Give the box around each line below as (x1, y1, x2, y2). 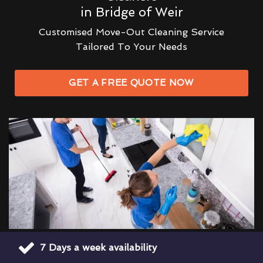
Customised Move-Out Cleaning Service (39, 26, 224, 38)
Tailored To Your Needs (76, 41, 187, 52)
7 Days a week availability (40, 241, 157, 253)
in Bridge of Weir (80, 4, 183, 19)
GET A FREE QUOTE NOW (69, 77, 194, 88)
